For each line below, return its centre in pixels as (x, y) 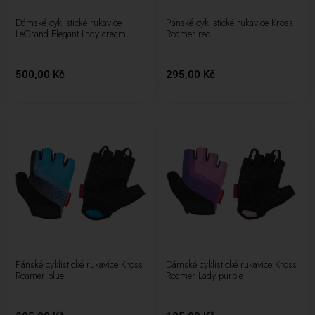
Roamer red (189, 33)
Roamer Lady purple (205, 276)
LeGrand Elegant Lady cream (71, 33)
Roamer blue (40, 276)
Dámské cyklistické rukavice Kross (232, 265)
